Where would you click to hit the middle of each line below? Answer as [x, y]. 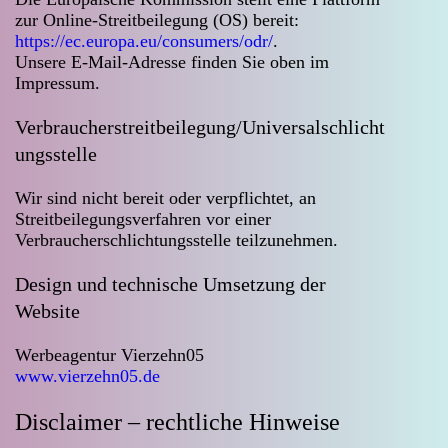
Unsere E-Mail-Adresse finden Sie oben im [172, 62]
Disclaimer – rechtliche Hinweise [177, 421]
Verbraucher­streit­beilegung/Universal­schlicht [200, 127]
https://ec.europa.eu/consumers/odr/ [144, 41]
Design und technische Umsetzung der [170, 284]
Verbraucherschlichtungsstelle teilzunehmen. [176, 240]
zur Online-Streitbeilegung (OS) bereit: [157, 20]
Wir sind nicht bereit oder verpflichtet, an [165, 198]
